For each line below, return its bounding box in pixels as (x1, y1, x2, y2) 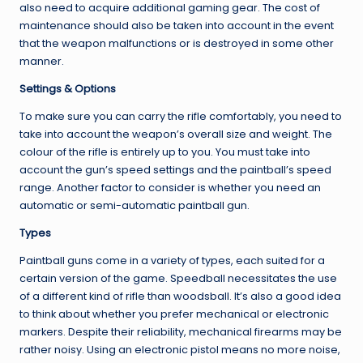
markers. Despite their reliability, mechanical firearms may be (19, 324, 342, 339)
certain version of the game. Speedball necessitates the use (19, 271, 337, 285)
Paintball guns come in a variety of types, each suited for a (19, 253, 325, 267)
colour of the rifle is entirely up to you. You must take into (19, 144, 310, 159)
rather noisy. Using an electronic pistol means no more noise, (19, 342, 340, 357)
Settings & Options (19, 81, 116, 96)
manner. (19, 53, 64, 68)
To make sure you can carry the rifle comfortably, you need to (19, 109, 342, 123)
